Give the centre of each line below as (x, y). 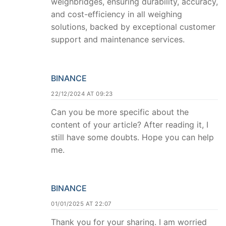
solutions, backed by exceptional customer (133, 26)
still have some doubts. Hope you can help (132, 137)
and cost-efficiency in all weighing (117, 14)
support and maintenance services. (118, 39)
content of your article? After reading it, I (130, 124)
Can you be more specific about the (120, 112)
